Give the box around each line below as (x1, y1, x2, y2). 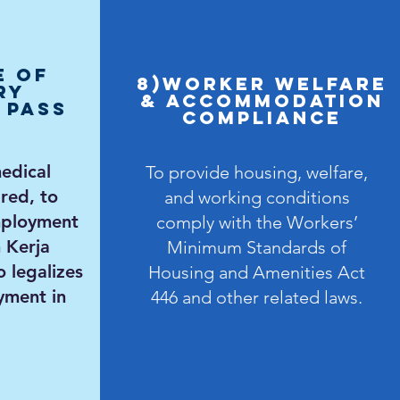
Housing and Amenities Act (148, 262, 365, 283)
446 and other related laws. (151, 287, 362, 308)
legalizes (5, 261, 83, 282)
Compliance (182, 106, 342, 129)
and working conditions (163, 187, 350, 208)
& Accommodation (140, 89, 384, 112)
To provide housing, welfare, (146, 162, 368, 183)
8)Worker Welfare (137, 72, 387, 95)
